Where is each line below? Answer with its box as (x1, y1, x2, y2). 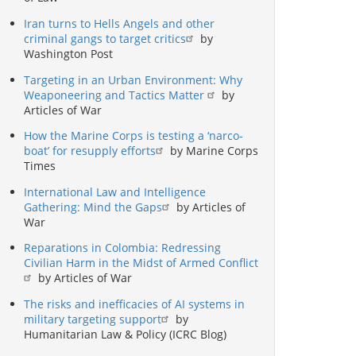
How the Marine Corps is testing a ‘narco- (24, 128, 243, 144)
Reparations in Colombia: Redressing (24, 240, 221, 256)
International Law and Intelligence (24, 184, 206, 199)
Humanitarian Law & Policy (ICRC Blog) (24, 327, 226, 342)
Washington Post (24, 46, 113, 62)
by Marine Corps (167, 143, 258, 159)
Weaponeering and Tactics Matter (24, 87, 207, 103)
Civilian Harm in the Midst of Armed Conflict (24, 255, 258, 271)
